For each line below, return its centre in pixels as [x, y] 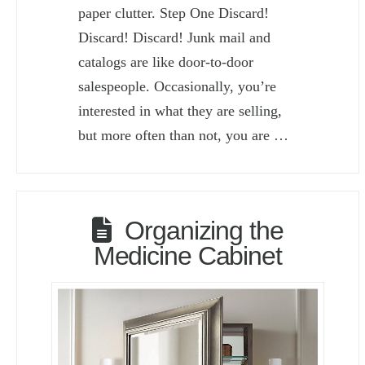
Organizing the [204, 230]
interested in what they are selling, [180, 110]
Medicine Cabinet [187, 255]
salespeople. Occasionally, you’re [178, 86]
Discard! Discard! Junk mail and [175, 37]
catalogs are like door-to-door [166, 62]
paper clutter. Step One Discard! [174, 13]
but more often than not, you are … [184, 135]
